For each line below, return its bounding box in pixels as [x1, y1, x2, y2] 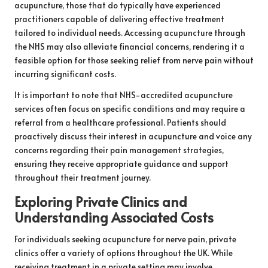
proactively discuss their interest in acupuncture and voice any [14, 130, 252, 142]
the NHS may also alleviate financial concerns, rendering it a [14, 41, 245, 53]
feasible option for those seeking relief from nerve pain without [14, 54, 254, 66]
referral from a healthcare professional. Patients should [14, 117, 226, 129]
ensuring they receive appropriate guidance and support [14, 158, 229, 170]
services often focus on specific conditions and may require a [14, 103, 245, 115]
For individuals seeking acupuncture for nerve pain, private [14, 233, 236, 245]
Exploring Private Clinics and [14, 192, 187, 211]
